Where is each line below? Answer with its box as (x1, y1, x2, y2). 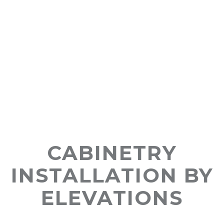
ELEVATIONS (41, 185, 183, 210)
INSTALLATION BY (10, 163, 213, 188)
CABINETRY (47, 140, 177, 165)
